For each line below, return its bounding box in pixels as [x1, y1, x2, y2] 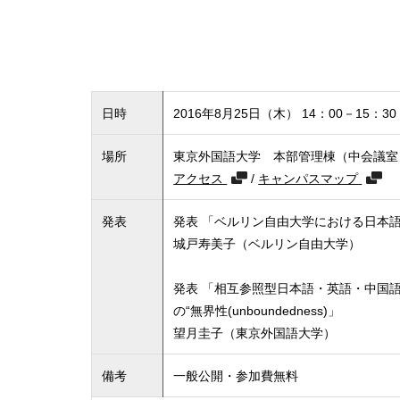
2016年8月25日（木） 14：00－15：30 [173, 104, 397, 121]
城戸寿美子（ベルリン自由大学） [173, 234, 362, 252]
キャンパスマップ [258, 169, 362, 187]
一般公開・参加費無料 [173, 366, 299, 384]
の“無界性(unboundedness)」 [173, 301, 341, 319]
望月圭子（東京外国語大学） [173, 323, 337, 341]
